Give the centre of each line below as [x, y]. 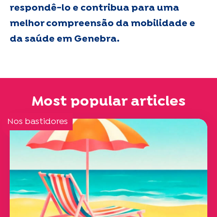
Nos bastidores [38, 122]
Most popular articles [108, 102]
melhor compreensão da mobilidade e [102, 24]
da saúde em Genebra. [65, 39]
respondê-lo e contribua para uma [94, 8]
